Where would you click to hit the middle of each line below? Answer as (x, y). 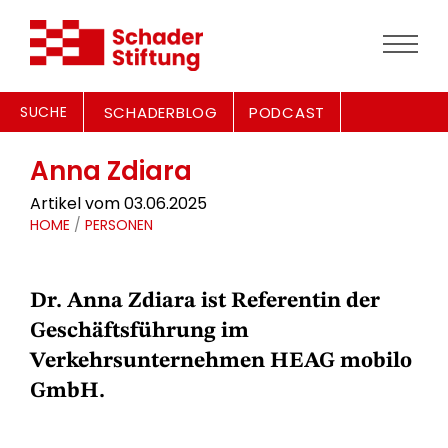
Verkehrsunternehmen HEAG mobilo (221, 361)
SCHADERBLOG (160, 112)
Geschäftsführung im (139, 331)
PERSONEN (119, 225)
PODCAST (286, 112)
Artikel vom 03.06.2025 (118, 203)
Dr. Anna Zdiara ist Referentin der (205, 301)
